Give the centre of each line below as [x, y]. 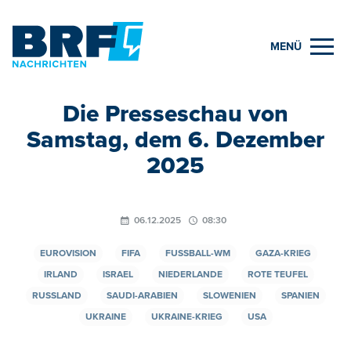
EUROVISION [68, 253]
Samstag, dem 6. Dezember [175, 139]
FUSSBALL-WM [194, 253]
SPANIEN [300, 295]
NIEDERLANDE [190, 274]
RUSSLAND [56, 295]
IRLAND [60, 274]
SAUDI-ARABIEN [142, 295]
